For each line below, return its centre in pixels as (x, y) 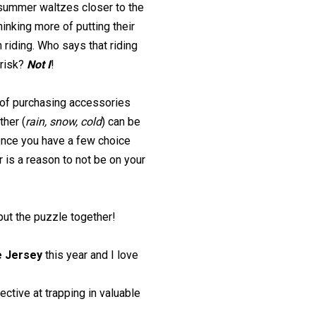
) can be (121, 122)
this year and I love (92, 255)
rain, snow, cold (63, 122)
